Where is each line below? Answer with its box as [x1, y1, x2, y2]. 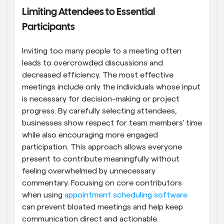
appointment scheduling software [64, 191, 187, 199]
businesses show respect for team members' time [22, 119, 202, 127]
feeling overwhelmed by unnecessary [22, 167, 155, 175]
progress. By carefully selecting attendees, [22, 107, 177, 115]
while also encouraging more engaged [22, 131, 158, 139]
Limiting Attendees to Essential [22, 7, 155, 17]
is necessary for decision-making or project [22, 95, 179, 103]
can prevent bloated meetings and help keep [22, 203, 183, 211]
